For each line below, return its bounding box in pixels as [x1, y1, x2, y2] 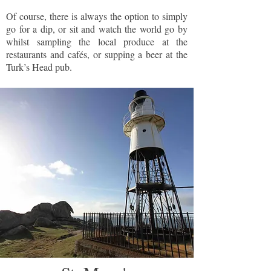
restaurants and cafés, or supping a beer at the [6, 48, 188, 60]
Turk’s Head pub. [6, 60, 72, 73]
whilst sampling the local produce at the [6, 35, 188, 48]
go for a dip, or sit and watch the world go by [6, 22, 188, 35]
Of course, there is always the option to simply [6, 10, 188, 22]
